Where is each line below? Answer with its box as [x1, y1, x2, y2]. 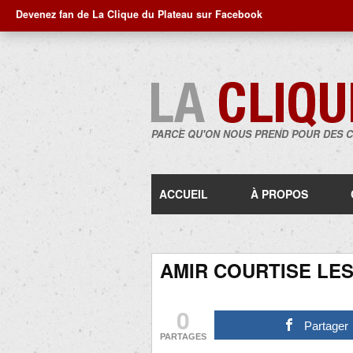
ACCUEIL [159, 186, 208, 202]
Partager [304, 319, 349, 333]
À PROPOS [251, 186, 308, 202]
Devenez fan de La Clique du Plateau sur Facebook [16, 7, 262, 21]
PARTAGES [160, 332, 206, 341]
